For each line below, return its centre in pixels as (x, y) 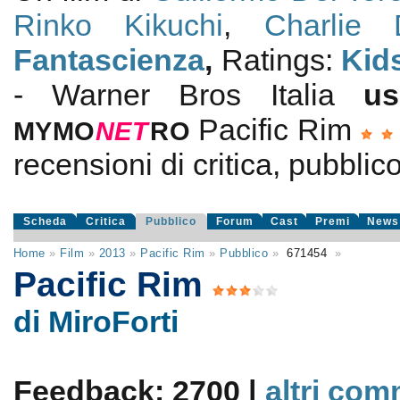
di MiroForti (96, 321)
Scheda (45, 221)
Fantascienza (108, 60)
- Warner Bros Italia (188, 95)
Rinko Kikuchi (118, 25)
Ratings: (281, 60)
